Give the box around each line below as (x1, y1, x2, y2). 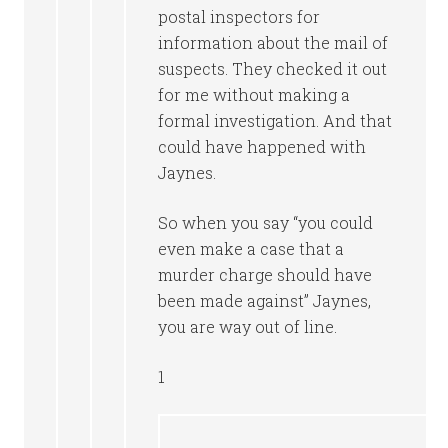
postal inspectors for (158, 6, 321, 27)
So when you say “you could (158, 212, 374, 233)
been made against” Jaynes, (158, 290, 372, 311)
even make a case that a (158, 238, 345, 259)
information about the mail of (158, 32, 389, 53)
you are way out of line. (158, 316, 338, 337)
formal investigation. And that (158, 110, 393, 131)
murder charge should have (158, 264, 373, 285)
